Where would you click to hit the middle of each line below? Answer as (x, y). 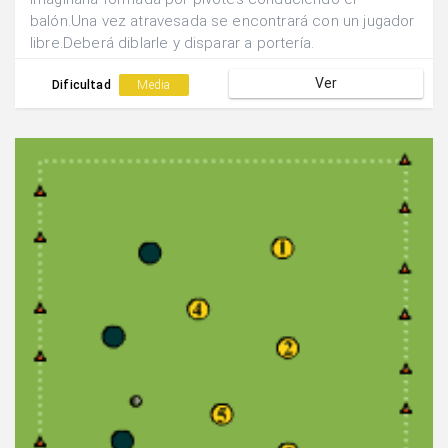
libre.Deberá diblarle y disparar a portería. (172, 43)
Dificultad (83, 85)
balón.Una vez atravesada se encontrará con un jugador (222, 21)
